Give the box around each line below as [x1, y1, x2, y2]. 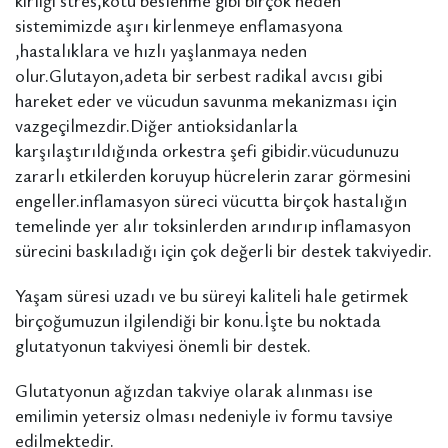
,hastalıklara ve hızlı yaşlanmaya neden [15, 38, 307, 62]
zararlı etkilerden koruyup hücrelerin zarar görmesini [15, 163, 411, 187]
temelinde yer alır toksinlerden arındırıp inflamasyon [15, 213, 411, 237]
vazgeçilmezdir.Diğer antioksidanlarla [15, 113, 298, 137]
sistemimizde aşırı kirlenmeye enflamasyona [15, 13, 343, 37]
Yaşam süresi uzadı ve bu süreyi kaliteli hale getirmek [15, 283, 408, 307]
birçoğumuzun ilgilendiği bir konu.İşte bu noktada [15, 308, 381, 332]
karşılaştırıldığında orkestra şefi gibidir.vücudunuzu [15, 138, 399, 162]
